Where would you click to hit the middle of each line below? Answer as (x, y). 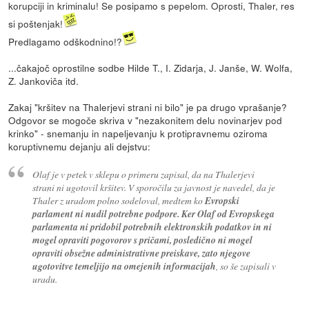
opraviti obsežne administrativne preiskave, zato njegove (141, 253)
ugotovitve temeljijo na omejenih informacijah (124, 266)
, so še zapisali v (246, 266)
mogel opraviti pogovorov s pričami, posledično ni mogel (142, 240)
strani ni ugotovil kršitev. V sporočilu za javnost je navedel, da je (153, 188)
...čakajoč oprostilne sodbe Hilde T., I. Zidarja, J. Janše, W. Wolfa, (151, 67)
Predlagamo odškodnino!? (66, 41)
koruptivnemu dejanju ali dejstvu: (80, 146)
